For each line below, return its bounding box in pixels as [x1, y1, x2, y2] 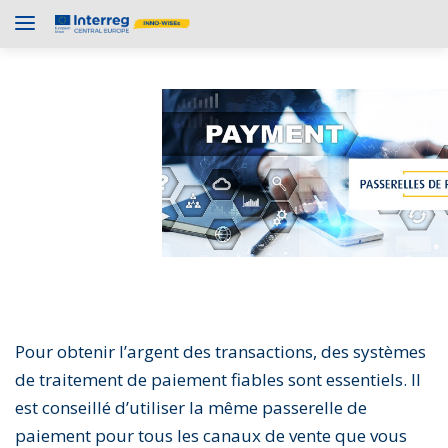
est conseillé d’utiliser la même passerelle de [15, 396, 367, 420]
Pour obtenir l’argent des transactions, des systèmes [15, 340, 426, 364]
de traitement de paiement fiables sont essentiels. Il [15, 368, 421, 392]
